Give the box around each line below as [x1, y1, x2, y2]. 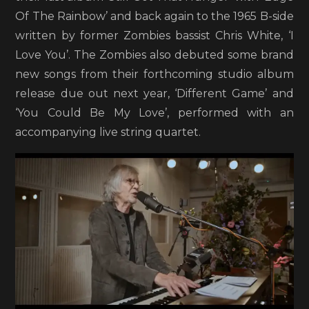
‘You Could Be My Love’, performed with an [15, 106, 294, 119]
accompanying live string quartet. [15, 125, 201, 139]
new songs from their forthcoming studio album [15, 67, 294, 81]
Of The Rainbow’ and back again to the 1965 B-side [15, 9, 294, 23]
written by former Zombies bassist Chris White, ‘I [15, 28, 294, 42]
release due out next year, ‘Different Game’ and [15, 86, 294, 100]
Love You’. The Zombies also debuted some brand [15, 48, 294, 61]
